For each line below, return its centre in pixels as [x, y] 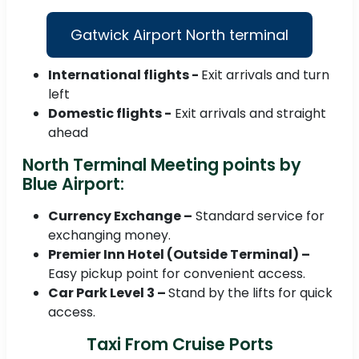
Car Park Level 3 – [108, 293]
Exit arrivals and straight [249, 114]
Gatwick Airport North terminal [179, 35]
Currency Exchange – [120, 216]
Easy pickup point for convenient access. [177, 274]
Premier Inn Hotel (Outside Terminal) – [179, 255]
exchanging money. [109, 236]
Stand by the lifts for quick [250, 293]
